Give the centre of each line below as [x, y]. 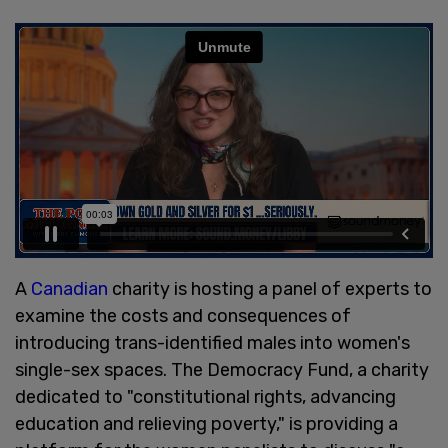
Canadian [69, 288]
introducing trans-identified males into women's [212, 342]
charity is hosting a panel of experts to [270, 288]
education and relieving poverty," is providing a [206, 423]
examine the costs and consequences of [183, 315]
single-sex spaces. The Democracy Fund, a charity [222, 369]
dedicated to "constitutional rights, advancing [205, 396]
